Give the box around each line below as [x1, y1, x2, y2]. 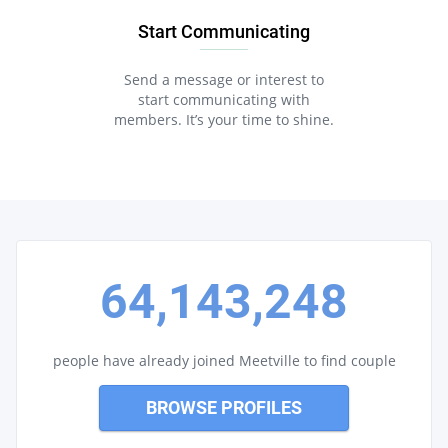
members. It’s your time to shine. [114, 110, 334, 129]
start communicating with [138, 90, 310, 109]
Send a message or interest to [124, 70, 324, 89]
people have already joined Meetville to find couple [52, 351, 396, 370]
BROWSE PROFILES [146, 397, 302, 418]
